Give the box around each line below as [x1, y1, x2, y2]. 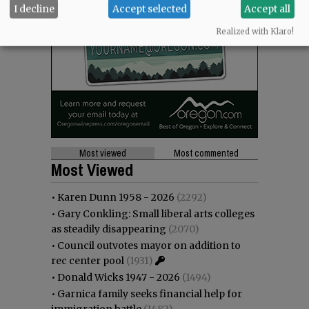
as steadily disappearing [51, 223, 166, 236]
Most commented [174, 147, 239, 160]
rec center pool [51, 255, 124, 268]
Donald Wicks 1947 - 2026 [57, 271, 180, 284]
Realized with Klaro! [216, 26, 294, 37]
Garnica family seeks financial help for [57, 288, 242, 301]
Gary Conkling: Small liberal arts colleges [57, 208, 255, 221]
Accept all [244, 2, 291, 15]
